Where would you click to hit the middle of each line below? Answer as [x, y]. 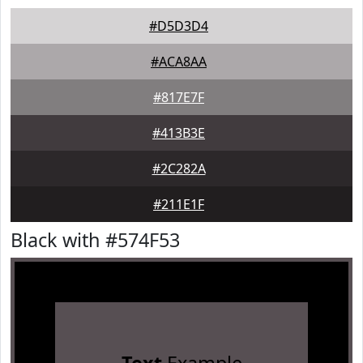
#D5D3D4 [179, 26]
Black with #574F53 [95, 240]
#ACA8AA [179, 62]
